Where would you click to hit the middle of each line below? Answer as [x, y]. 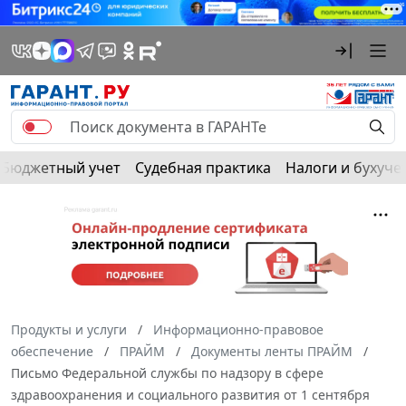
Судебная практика [203, 167]
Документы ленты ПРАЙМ [272, 351]
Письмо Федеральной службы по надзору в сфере [167, 372]
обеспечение [52, 351]
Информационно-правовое [238, 329]
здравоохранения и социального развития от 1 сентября [190, 394]
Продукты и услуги [69, 329]
